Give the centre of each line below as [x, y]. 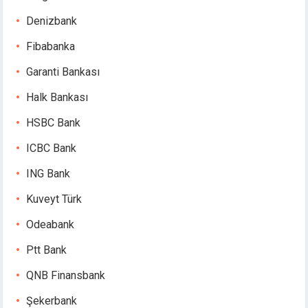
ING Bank [48, 174]
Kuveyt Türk [54, 199]
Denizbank [52, 21]
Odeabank [51, 224]
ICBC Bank [52, 148]
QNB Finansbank [66, 275]
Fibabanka [51, 46]
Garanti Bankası [63, 72]
